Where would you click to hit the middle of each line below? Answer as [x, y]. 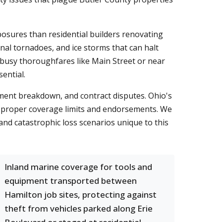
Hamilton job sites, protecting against [81, 194]
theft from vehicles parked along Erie [79, 208]
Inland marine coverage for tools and [78, 167]
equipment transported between [71, 181]
